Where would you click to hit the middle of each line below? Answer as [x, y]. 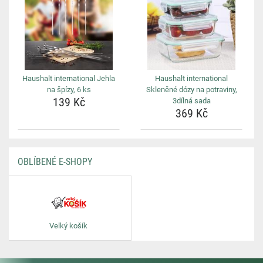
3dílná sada [191, 101]
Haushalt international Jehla [69, 78]
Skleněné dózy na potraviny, [191, 90]
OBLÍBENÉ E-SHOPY [55, 162]
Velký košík [68, 226]
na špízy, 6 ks [69, 90]
